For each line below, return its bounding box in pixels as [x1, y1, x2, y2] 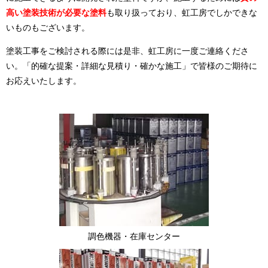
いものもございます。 [6, 22, 90, 32]
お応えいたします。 [6, 75, 81, 86]
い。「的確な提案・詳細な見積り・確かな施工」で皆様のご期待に [6, 60, 257, 71]
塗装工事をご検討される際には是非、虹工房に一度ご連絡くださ [6, 45, 249, 56]
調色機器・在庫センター [88, 230, 180, 241]
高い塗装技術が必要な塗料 [6, 7, 106, 17]
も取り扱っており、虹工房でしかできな [106, 7, 257, 17]
